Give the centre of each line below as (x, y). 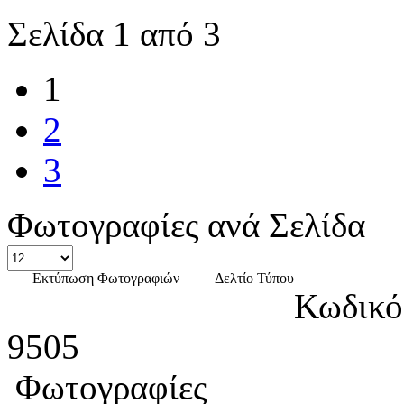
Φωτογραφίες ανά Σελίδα (186, 225)
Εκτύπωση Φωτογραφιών (106, 278)
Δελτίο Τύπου (254, 278)
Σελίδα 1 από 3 (114, 34)
